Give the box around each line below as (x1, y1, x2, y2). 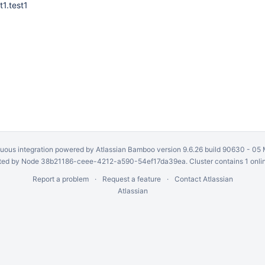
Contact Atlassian (174, 174, 233, 183)
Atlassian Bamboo (95, 145, 155, 154)
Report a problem (32, 174, 89, 183)
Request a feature (102, 174, 161, 183)
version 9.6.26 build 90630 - (154, 145, 252, 154)
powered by (53, 145, 96, 154)
